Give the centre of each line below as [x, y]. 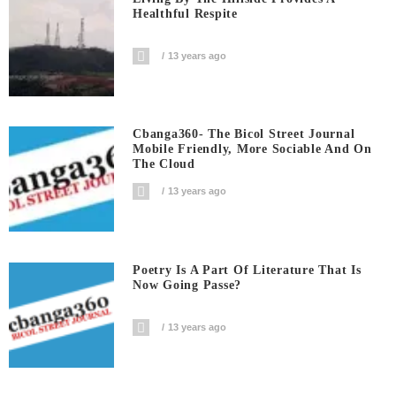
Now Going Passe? [187, 285]
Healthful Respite [185, 13]
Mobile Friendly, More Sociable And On [252, 149]
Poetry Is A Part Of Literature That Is [247, 270]
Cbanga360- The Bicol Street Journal [244, 134]
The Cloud [164, 164]
